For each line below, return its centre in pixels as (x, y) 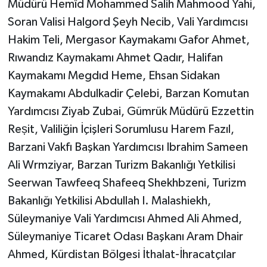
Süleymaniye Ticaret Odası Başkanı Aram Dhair (125, 237)
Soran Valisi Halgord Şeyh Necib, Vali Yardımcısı (128, 22)
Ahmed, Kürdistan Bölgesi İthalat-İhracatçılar (122, 255)
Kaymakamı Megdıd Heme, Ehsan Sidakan (114, 76)
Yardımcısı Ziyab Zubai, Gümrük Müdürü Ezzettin (131, 112)
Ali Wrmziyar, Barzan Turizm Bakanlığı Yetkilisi (121, 165)
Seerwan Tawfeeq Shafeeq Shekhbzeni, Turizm (127, 183)
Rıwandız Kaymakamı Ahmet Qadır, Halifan (115, 58)
